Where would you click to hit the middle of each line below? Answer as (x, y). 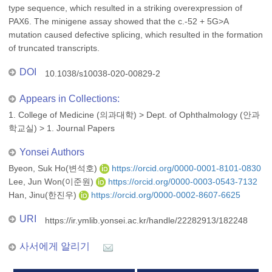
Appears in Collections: (70, 99)
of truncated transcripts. (54, 48)
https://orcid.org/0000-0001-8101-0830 (185, 168)
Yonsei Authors (52, 152)
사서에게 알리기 (55, 246)
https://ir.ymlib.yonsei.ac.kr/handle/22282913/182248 (146, 220)
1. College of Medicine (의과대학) (73, 115)
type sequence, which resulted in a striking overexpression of (125, 8)
